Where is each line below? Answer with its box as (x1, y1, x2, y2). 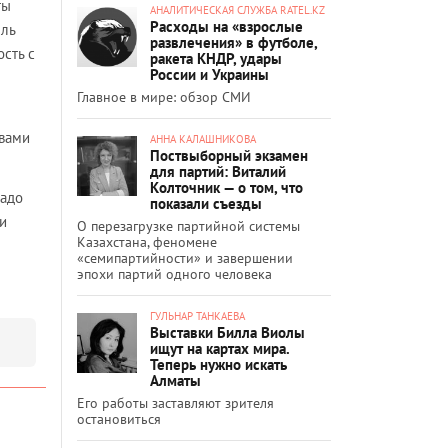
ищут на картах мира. (150, 338, 289, 358)
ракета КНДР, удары (150, 48, 282, 68)
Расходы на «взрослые (150, 16, 303, 36)
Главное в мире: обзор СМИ (77, 87, 251, 106)
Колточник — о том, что (150, 177, 303, 197)
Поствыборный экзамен (150, 145, 308, 165)
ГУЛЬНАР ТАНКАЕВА (150, 308, 245, 323)
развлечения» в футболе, (150, 32, 317, 52)
